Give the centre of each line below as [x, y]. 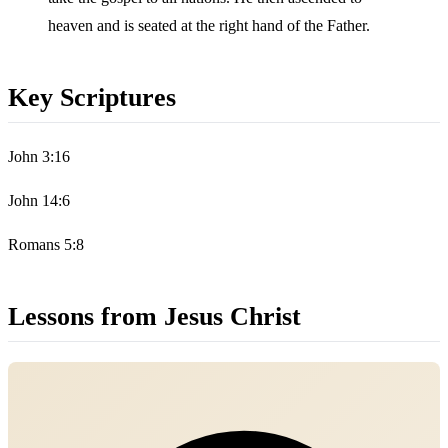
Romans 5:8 [46, 245]
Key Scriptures [92, 97]
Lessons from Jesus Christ [154, 316]
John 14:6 [39, 201]
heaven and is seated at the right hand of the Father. [209, 26]
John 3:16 [39, 157]
